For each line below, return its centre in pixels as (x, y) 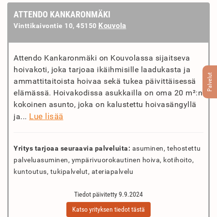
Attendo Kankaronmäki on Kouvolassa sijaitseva (102, 58)
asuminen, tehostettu (166, 148)
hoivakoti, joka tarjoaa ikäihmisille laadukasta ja (102, 70)
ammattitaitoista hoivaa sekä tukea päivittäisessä (105, 81)
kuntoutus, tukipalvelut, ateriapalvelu (73, 171)
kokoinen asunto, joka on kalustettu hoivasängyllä (105, 104)
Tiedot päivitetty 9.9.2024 (108, 194)
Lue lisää (46, 116)
